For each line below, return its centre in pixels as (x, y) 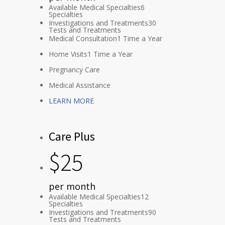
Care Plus (72, 137)
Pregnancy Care (74, 70)
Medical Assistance (80, 85)
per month (72, 187)
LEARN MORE (71, 101)
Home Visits (68, 54)
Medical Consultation (83, 39)
